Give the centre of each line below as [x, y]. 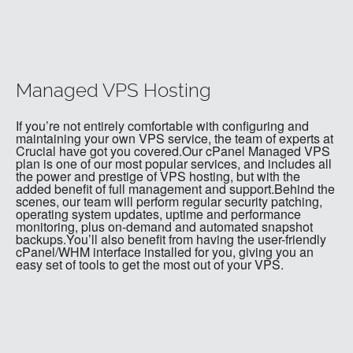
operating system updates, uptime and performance [158, 214]
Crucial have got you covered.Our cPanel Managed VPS [173, 151]
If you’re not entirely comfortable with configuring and [162, 126]
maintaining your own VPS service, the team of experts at [175, 139]
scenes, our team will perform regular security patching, [169, 202]
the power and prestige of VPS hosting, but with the [158, 176]
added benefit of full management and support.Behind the [175, 189]
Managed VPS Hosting [113, 91]
